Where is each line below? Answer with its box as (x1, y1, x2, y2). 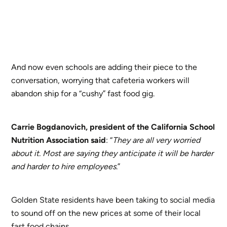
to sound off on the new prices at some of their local (11, 208, 201, 218)
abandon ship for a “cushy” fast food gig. (11, 88, 155, 98)
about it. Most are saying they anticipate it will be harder (11, 148, 214, 158)
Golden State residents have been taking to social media (11, 195, 215, 205)
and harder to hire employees (11, 161, 117, 171)
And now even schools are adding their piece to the (11, 62, 198, 72)
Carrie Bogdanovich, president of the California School (11, 122, 215, 132)
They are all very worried (112, 135, 201, 145)
